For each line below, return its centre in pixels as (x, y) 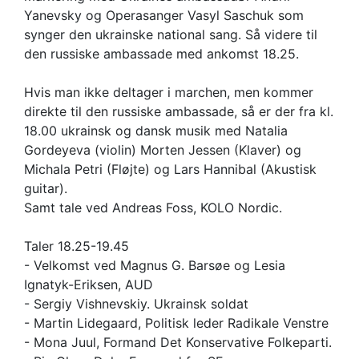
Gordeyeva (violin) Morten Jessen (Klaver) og (163, 150)
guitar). (46, 189)
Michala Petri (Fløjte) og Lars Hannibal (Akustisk (170, 169)
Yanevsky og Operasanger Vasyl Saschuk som (164, 16)
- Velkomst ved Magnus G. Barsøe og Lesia (155, 266)
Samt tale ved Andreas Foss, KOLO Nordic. (153, 208)
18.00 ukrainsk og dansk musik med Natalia (156, 131)
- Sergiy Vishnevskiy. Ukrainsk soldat (136, 304)
